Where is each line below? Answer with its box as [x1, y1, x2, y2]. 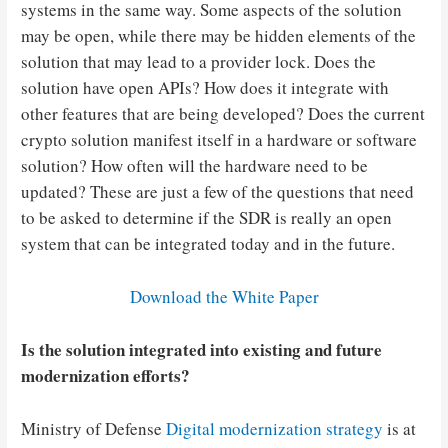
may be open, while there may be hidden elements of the [21, 23, 417, 47]
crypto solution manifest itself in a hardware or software [21, 127, 418, 151]
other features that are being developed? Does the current [21, 101, 426, 125]
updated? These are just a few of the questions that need [21, 179, 415, 203]
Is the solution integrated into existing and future [21, 336, 383, 362]
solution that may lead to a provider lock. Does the [21, 49, 377, 73]
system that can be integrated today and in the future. [21, 231, 396, 255]
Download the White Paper [129, 284, 319, 308]
